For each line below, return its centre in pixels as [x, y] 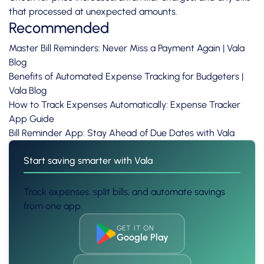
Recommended [59, 28]
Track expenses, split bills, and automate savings [124, 192]
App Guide [32, 119]
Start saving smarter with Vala [88, 161]
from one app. [53, 206]
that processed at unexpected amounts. [93, 12]
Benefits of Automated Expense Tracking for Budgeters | [126, 77]
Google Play [142, 237]
